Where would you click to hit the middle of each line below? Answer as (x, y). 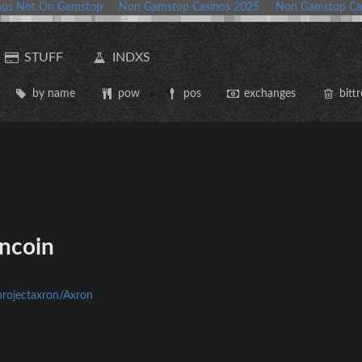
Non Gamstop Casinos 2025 (189, 7)
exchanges (270, 93)
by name (53, 93)
